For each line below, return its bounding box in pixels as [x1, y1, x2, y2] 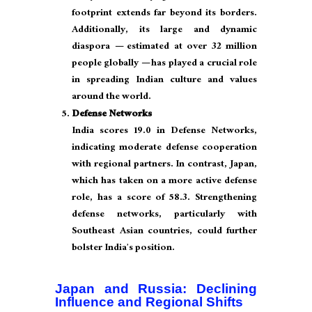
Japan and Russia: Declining [55, 281, 257, 297]
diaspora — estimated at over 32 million [72, 38, 257, 58]
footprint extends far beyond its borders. [72, 4, 257, 24]
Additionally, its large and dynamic [72, 21, 257, 41]
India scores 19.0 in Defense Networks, [72, 122, 257, 142]
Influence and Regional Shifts [55, 295, 243, 310]
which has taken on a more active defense [72, 172, 257, 192]
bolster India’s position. [72, 239, 175, 259]
